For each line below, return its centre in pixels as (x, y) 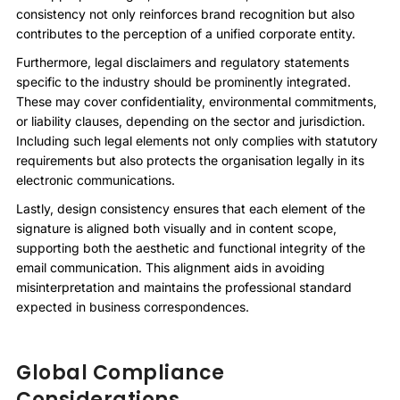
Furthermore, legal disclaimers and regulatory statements (183, 62)
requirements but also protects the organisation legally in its (190, 160)
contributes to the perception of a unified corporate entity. (186, 33)
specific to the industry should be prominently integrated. (183, 81)
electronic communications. (96, 179)
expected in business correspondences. (133, 306)
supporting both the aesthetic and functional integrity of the (191, 247)
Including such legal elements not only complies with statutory (197, 140)
